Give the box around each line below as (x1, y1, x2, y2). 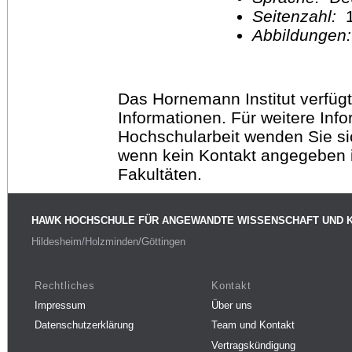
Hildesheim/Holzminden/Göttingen (31, 236, 185, 248)
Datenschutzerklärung (35, 319, 134, 332)
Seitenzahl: (252, 6, 341, 25)
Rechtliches (35, 279, 95, 291)
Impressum (35, 299, 86, 311)
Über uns (211, 299, 252, 311)
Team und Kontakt (211, 319, 295, 332)
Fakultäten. (118, 164, 202, 183)
